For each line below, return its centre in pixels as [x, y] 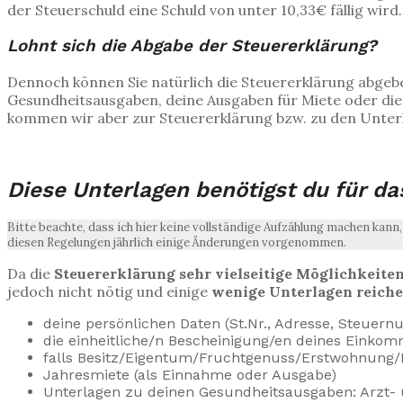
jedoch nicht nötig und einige [109, 292]
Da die [31, 274]
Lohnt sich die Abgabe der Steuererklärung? [192, 45]
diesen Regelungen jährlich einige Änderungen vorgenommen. [177, 243]
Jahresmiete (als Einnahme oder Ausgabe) [190, 375]
